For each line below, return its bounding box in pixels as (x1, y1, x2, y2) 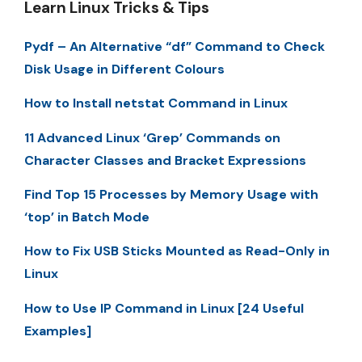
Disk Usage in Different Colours (24, 60, 225, 78)
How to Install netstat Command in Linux (24, 95, 288, 112)
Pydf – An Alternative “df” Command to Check (24, 37, 325, 55)
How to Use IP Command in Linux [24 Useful (24, 299, 304, 317)
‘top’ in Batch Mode (24, 208, 149, 226)
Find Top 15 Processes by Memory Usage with (24, 186, 318, 204)
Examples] (24, 322, 91, 339)
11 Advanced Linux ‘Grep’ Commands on (24, 128, 280, 146)
